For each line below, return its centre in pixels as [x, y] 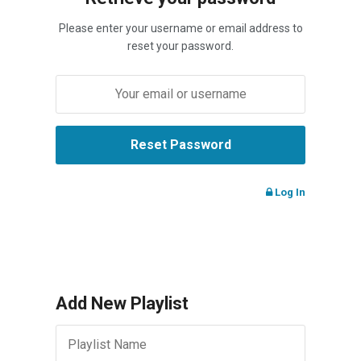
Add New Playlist [122, 304]
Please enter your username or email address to [180, 29]
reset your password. [180, 46]
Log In [289, 193]
